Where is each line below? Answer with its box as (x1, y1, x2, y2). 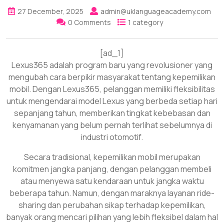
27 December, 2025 (17, 6, 83, 16)
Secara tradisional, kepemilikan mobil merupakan (23, 151, 200, 162)
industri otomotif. (81, 131, 143, 142)
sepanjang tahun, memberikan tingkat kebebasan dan (13, 107, 210, 118)
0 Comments (67, 17, 111, 27)
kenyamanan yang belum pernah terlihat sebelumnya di (12, 119, 212, 130)
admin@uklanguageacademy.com (100, 6, 211, 16)
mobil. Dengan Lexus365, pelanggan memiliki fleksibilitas (9, 83, 215, 94)
